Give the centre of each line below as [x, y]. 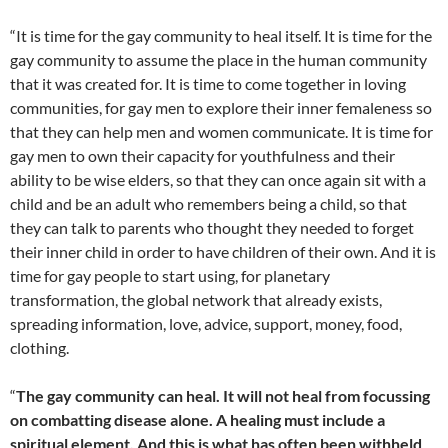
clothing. [39, 348]
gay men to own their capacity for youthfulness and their [202, 156]
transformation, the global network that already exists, [196, 300]
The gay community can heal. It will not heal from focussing [223, 396]
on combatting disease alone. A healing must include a [197, 420]
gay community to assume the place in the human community [218, 60]
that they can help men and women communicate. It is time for [221, 132]
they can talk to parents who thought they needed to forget [212, 228]
